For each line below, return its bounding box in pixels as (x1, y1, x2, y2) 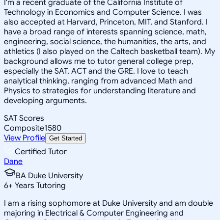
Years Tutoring (13, 180, 66, 191)
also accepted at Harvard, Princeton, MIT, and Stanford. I (4, 17, 208, 27)
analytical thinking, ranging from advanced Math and (4, 76, 192, 86)
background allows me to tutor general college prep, (4, 56, 193, 66)
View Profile (4, 133, 45, 143)
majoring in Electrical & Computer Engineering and (4, 208, 184, 218)
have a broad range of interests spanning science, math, (4, 27, 207, 37)
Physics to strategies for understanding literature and (4, 85, 196, 96)
